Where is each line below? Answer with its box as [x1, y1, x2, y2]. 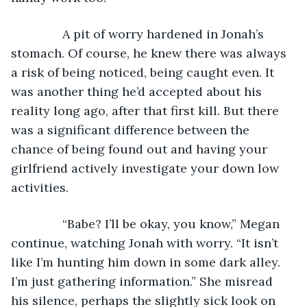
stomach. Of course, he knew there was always [11, 45, 290, 61]
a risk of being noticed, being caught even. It [11, 64, 278, 80]
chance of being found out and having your [11, 140, 271, 157]
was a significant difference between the [11, 121, 253, 138]
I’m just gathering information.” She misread [11, 273, 276, 289]
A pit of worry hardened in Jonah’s [25, 25, 267, 42]
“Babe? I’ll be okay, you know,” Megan [25, 215, 283, 232]
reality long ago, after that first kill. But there [11, 102, 282, 119]
